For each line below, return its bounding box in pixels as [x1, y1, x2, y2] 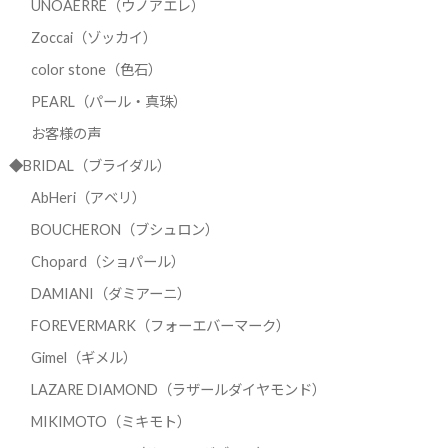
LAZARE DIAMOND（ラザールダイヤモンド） [30, 380, 326, 398]
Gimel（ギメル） [30, 348, 137, 366]
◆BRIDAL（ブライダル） [8, 156, 171, 174]
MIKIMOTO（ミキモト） [30, 412, 191, 430]
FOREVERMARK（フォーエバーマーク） [30, 316, 290, 334]
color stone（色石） [30, 60, 162, 78]
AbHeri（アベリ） [30, 188, 146, 206]
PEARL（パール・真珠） [30, 92, 187, 110]
